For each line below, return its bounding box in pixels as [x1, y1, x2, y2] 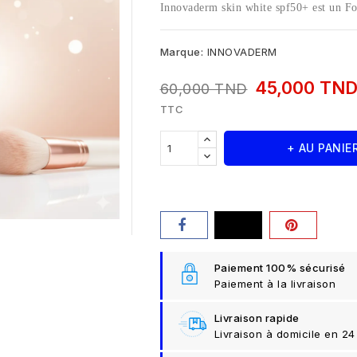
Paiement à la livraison [214, 277, 335, 291]
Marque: [159, 45, 203, 59]
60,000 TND [159, 80, 248, 98]
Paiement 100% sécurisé [214, 261, 346, 275]
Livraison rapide [214, 312, 300, 325]
